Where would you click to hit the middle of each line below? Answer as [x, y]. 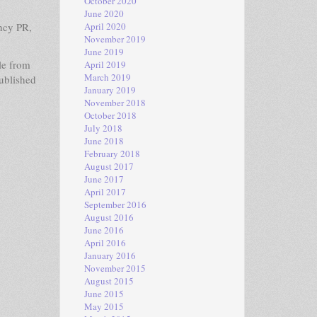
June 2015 [104, 294]
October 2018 [110, 115]
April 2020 [105, 26]
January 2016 [110, 255]
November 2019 [115, 39]
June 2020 [104, 13]
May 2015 [104, 306]
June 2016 [104, 230]
